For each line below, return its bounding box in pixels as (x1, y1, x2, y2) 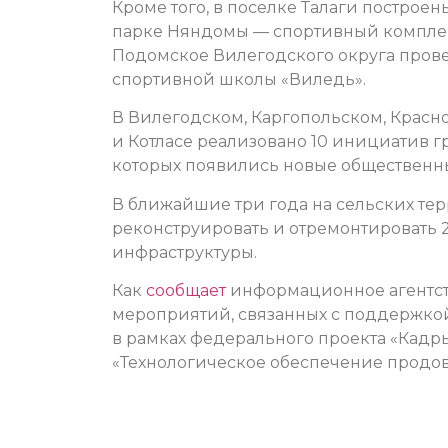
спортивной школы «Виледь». (112, 69, 366, 89)
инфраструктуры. (112, 242, 257, 262)
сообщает (146, 281, 226, 301)
